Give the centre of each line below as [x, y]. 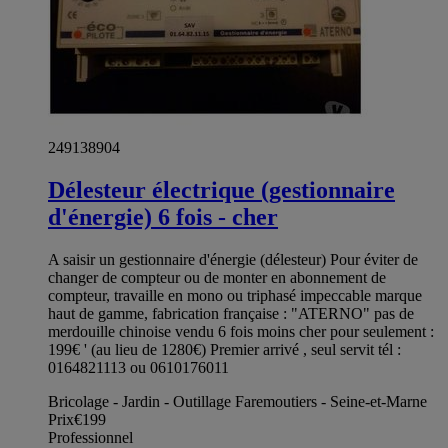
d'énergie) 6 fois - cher [163, 217]
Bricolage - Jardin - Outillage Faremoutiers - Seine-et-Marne [237, 402]
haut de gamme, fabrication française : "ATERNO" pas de [231, 314]
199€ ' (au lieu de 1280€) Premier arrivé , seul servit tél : [224, 350]
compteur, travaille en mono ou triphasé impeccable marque [235, 296]
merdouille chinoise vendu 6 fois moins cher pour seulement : [241, 332]
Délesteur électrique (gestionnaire [221, 190]
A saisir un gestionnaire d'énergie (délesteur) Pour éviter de [233, 260]
